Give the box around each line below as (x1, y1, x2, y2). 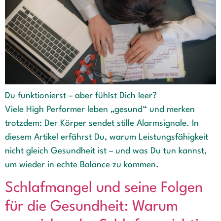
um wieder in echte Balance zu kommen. (5, 160, 159, 169)
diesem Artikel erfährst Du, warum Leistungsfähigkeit (5, 133, 208, 142)
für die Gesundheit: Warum (5, 200, 178, 215)
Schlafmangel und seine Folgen (5, 181, 203, 196)
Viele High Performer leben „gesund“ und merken (5, 105, 195, 114)
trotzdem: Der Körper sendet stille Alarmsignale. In (5, 119, 199, 128)
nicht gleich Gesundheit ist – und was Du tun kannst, (5, 147, 207, 155)
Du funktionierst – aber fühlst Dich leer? (5, 91, 157, 100)
